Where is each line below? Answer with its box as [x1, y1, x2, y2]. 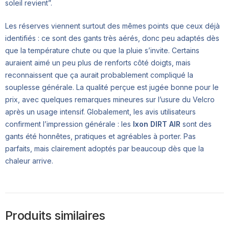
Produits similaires [5, 208, 105, 223]
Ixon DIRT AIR [133, 120, 180, 129]
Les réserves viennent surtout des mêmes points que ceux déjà [5, 21, 220, 31]
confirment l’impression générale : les [5, 120, 133, 129]
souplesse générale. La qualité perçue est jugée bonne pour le [5, 83, 219, 92]
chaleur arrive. [5, 156, 53, 166]
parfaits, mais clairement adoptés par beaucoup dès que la [5, 144, 204, 153]
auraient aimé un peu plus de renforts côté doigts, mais [5, 58, 191, 67]
